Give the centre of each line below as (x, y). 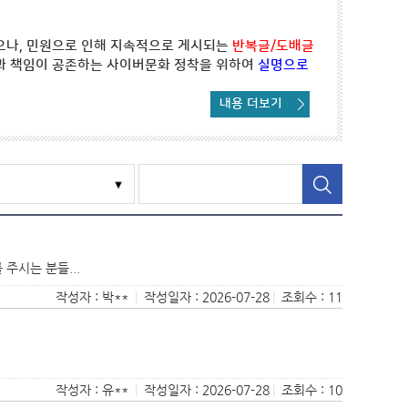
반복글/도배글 (273, 46)
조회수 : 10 (310, 390)
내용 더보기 (251, 104)
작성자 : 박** (94, 297)
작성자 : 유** (94, 390)
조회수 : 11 (310, 297)
